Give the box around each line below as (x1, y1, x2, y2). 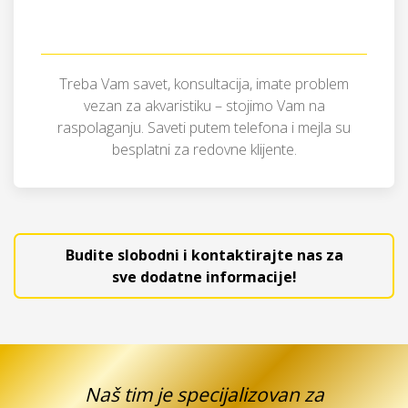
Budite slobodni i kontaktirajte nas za (65, 245, 343, 265)
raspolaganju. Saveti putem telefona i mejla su (57, 117, 351, 138)
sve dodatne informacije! (111, 267, 297, 287)
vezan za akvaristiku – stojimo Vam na (83, 96, 325, 116)
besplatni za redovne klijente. (111, 139, 297, 159)
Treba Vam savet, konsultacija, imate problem (59, 74, 349, 94)
